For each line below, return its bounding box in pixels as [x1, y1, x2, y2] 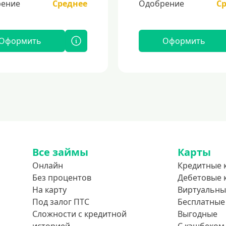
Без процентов [32, 172, 91, 183]
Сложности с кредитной [32, 208, 127, 219]
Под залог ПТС [32, 196, 89, 207]
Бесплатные [178, 196, 225, 207]
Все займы [32, 145, 88, 159]
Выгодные [178, 208, 217, 219]
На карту [32, 184, 67, 195]
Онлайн [32, 160, 63, 171]
